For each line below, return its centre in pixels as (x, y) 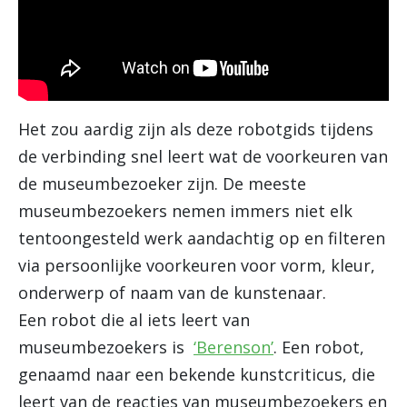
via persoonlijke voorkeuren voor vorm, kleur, (197, 265)
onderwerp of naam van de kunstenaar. (172, 292)
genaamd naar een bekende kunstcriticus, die (197, 374)
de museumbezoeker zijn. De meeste (162, 183)
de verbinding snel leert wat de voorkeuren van (203, 156)
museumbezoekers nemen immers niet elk (185, 210)
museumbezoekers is (106, 347)
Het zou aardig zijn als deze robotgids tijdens (196, 129)
